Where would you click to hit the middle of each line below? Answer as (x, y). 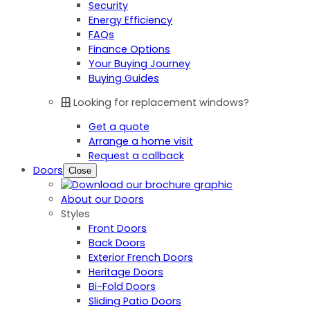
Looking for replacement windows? (161, 103)
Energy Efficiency (130, 20)
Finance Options (129, 49)
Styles (75, 214)
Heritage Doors (126, 272)
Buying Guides (124, 78)
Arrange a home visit (141, 142)
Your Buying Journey (139, 63)
